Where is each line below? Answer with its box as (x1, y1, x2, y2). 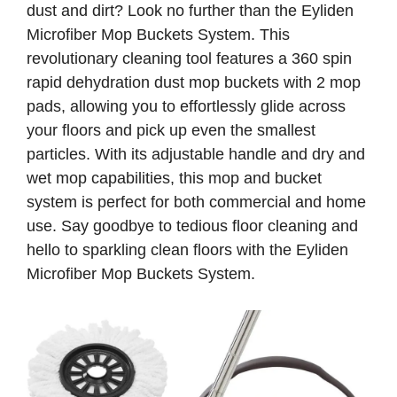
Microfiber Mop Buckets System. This (27, 26, 290, 44)
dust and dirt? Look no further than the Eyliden (27, 2, 354, 20)
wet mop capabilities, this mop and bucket (27, 169, 322, 188)
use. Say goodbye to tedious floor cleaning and (27, 217, 358, 236)
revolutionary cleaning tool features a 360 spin (27, 50, 352, 68)
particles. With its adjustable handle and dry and (27, 145, 365, 164)
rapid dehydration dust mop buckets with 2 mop (27, 74, 361, 92)
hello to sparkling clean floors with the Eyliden (27, 241, 348, 260)
